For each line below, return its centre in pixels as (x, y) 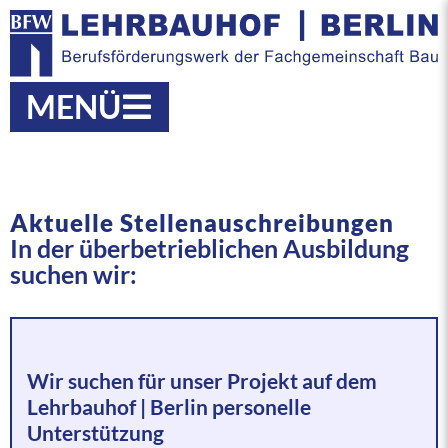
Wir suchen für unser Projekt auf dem (202, 380)
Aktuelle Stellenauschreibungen (202, 222)
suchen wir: (73, 274)
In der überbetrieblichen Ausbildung (209, 248)
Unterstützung (95, 432)
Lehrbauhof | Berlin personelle (169, 406)
